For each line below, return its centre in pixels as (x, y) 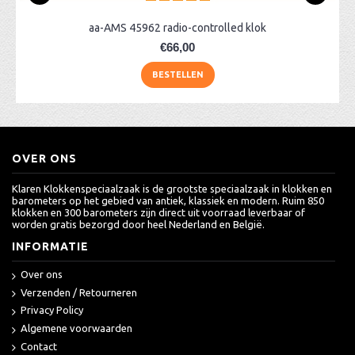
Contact (39, 346)
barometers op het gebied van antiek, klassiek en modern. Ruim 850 (168, 200)
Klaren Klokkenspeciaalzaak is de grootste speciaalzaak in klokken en (172, 189)
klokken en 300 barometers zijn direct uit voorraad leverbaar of (158, 212)
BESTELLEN (177, 74)
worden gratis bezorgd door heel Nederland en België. (138, 224)
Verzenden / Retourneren (79, 292)
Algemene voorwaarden (76, 328)
